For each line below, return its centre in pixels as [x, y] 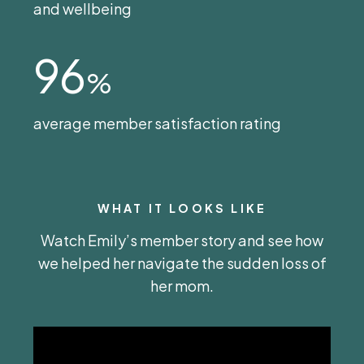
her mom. [182, 285]
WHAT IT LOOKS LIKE [182, 208]
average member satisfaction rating [157, 123]
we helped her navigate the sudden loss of [182, 262]
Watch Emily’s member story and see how [182, 240]
